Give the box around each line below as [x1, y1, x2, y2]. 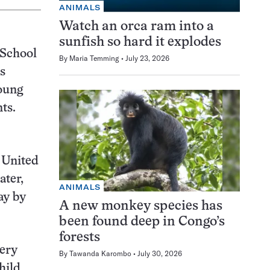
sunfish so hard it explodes [59, 36, 221, 49]
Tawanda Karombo [69, 248, 131, 258]
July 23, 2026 [125, 53, 169, 63]
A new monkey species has [59, 199, 222, 213]
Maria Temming [69, 53, 119, 63]
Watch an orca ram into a [59, 20, 214, 33]
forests [59, 231, 100, 244]
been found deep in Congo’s [59, 215, 225, 228]
